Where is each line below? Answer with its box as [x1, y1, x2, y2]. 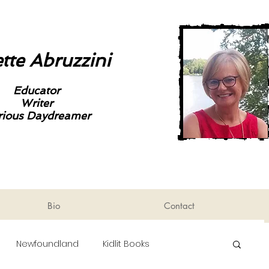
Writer [20, 97, 53, 109]
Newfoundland [16, 238, 79, 250]
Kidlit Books [103, 238, 150, 250]
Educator [13, 84, 60, 97]
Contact [164, 200, 195, 211]
